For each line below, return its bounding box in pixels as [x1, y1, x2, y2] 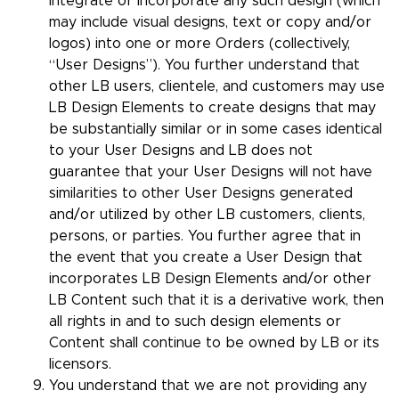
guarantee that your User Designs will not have [49, 165, 372, 180]
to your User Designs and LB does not [49, 143, 313, 159]
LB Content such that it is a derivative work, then [49, 293, 384, 308]
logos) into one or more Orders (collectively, [49, 37, 350, 52]
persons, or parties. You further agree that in [49, 229, 361, 244]
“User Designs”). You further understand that [49, 58, 360, 73]
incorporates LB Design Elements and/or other [49, 272, 371, 287]
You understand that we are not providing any [49, 379, 367, 394]
